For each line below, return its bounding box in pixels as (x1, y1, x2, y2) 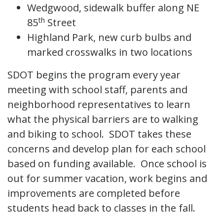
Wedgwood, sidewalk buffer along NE (27, 1, 199, 15)
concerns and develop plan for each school (7, 142, 206, 156)
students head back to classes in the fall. (7, 201, 195, 215)
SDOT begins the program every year (7, 68, 181, 82)
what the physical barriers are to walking (7, 112, 198, 126)
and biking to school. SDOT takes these (7, 127, 191, 141)
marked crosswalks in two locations (27, 45, 192, 59)
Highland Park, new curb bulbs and (27, 31, 191, 44)
